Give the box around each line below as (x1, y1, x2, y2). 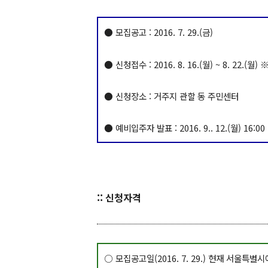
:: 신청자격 (97, 190, 141, 205)
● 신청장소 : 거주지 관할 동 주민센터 (104, 90, 239, 103)
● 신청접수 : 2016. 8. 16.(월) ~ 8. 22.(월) (104, 58, 260, 71)
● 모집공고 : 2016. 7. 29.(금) (104, 26, 213, 39)
